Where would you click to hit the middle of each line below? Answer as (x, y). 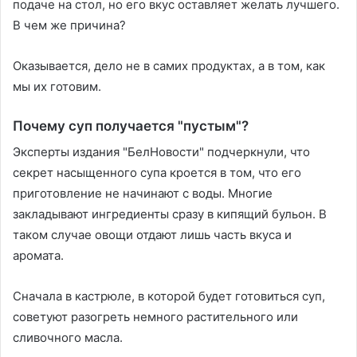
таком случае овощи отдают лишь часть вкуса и (152, 235)
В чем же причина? (71, 25)
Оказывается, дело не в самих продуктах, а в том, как (169, 65)
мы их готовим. (59, 86)
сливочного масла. (68, 338)
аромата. (40, 256)
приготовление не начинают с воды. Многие (143, 194)
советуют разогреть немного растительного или (155, 317)
